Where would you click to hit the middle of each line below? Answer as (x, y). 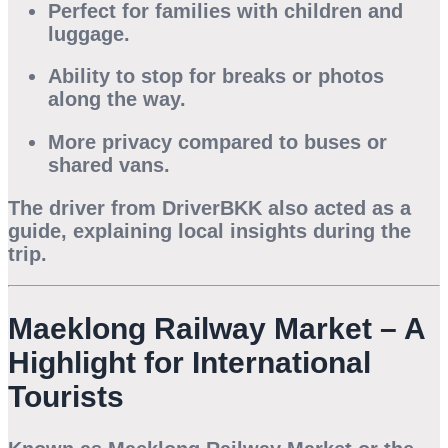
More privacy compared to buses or (217, 141)
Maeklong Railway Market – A (216, 328)
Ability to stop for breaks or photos (216, 76)
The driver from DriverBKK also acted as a (209, 207)
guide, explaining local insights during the (209, 230)
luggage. (89, 33)
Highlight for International (189, 362)
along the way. (117, 99)
